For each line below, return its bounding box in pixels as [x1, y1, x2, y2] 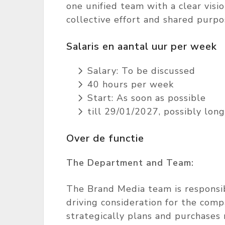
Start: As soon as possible [87, 92, 206, 104]
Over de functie [66, 132, 144, 145]
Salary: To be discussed [87, 65, 195, 77]
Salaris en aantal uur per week [66, 40, 217, 53]
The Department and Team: [66, 157, 194, 169]
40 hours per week [87, 78, 174, 90]
